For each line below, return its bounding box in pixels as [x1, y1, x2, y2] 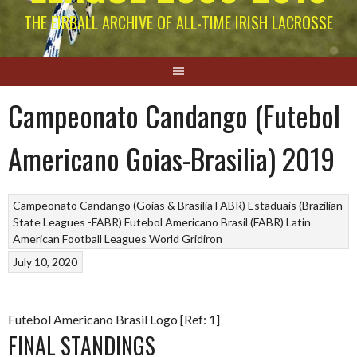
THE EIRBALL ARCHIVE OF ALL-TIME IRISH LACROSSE [24, 10, 333, 34]
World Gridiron [149, 231, 223, 245]
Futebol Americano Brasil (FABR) [124, 214, 284, 229]
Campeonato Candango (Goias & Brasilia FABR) [13, 198, 246, 212]
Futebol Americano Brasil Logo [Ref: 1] [8, 311, 220, 327]
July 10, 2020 [13, 255, 78, 269]
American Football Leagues [13, 231, 147, 245]
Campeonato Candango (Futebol [8, 93, 340, 136]
